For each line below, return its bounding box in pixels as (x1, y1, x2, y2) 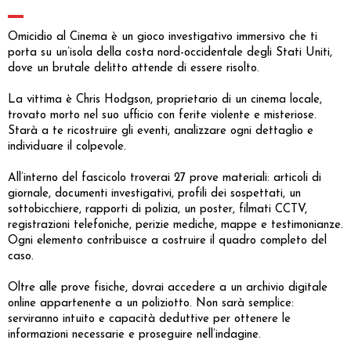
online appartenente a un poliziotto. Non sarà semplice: (8, 297, 294, 309)
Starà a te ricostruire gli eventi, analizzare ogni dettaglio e (8, 125, 313, 137)
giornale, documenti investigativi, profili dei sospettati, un (8, 187, 301, 200)
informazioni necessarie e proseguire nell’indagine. (8, 328, 261, 341)
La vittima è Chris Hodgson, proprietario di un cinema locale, (8, 93, 322, 106)
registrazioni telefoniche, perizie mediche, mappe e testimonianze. (8, 219, 343, 231)
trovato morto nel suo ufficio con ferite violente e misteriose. (8, 109, 317, 121)
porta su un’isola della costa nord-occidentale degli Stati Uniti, (8, 46, 332, 59)
